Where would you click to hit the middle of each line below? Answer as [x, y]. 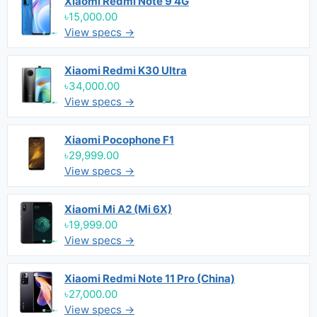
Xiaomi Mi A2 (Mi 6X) [118, 209]
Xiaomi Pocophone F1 [119, 140]
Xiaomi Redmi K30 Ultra [126, 70]
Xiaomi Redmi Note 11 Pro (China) [150, 278]
